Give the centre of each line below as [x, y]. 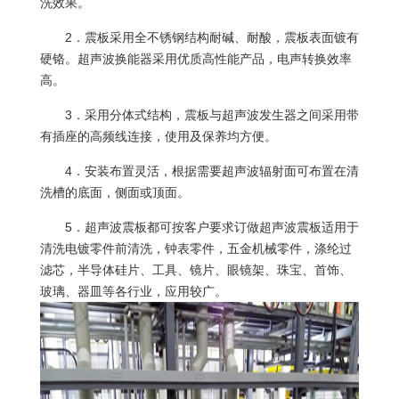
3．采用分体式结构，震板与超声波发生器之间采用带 [212, 114]
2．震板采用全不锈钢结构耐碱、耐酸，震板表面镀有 [212, 37]
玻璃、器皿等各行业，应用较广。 [134, 291]
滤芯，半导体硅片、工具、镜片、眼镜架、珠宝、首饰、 [196, 269]
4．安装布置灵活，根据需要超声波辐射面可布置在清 [212, 171]
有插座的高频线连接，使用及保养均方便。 [159, 136]
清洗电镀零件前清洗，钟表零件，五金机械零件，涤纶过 [196, 248]
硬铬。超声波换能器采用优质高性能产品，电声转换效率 [196, 58]
